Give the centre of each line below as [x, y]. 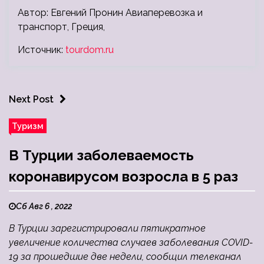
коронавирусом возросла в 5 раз [123, 177]
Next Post [31, 100]
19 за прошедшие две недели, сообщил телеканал [125, 257]
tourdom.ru [90, 50]
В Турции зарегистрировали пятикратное [107, 229]
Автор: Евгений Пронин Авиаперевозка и [110, 13]
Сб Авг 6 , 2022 [44, 207]
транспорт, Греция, [61, 27]
